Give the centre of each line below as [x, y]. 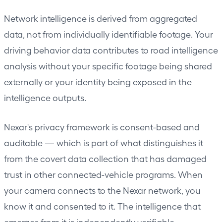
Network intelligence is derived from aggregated [101, 18]
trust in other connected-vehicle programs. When [103, 174]
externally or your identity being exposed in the [98, 81]
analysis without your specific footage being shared [108, 65]
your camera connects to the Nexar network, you [102, 190]
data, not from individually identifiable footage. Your [109, 34]
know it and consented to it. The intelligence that [102, 206]
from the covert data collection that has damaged [105, 158]
